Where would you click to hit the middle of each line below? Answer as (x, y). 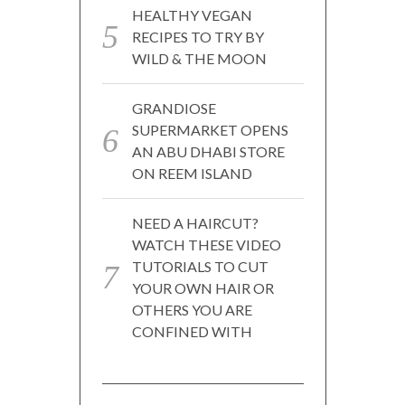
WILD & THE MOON (199, 58)
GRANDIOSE (174, 108)
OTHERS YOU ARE (192, 309)
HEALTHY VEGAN (192, 14)
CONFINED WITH (192, 331)
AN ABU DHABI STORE (208, 151)
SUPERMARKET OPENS (210, 129)
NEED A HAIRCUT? (195, 222)
